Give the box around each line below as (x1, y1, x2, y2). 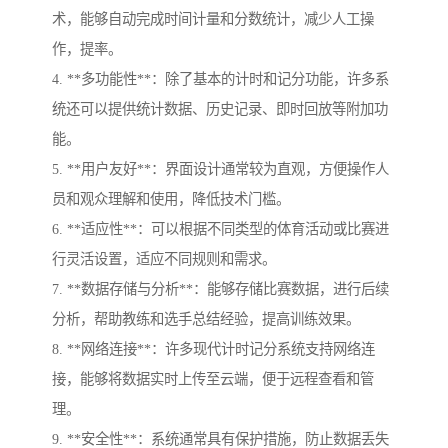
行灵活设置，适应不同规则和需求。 (52, 251, 276, 268)
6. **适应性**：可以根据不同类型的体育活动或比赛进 (52, 221, 389, 238)
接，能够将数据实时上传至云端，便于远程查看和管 (52, 371, 374, 388)
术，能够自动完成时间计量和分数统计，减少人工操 (52, 11, 374, 28)
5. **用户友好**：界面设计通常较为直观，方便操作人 (52, 161, 389, 178)
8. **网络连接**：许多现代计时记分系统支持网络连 (52, 341, 375, 358)
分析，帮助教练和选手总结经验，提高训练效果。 (52, 311, 360, 328)
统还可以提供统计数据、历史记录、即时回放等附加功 (52, 101, 388, 118)
